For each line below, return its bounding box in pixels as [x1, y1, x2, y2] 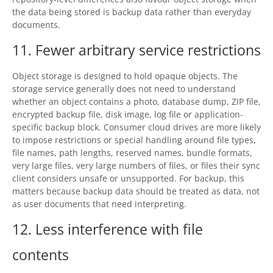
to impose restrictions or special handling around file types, [12, 134, 256, 146]
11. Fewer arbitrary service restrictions [12, 40, 261, 60]
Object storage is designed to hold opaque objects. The [12, 70, 238, 82]
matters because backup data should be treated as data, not [12, 185, 260, 197]
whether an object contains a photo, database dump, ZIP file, [12, 96, 261, 108]
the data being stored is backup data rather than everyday [12, 6, 251, 18]
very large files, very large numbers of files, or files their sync [12, 160, 260, 172]
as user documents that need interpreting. [12, 198, 186, 210]
